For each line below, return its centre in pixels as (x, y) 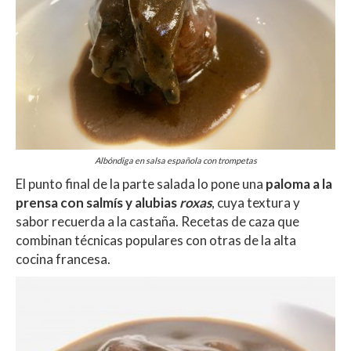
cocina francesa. (63, 259)
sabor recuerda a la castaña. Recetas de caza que (157, 221)
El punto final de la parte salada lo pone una (141, 183)
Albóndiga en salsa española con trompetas (175, 160)
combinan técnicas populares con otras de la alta (156, 240)
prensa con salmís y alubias (98, 202)
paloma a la (299, 183)
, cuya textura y (256, 202)
